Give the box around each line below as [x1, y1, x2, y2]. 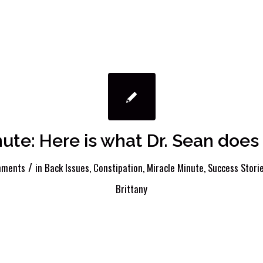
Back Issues [44, 160, 89, 176]
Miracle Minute [146, 160, 204, 176]
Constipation [93, 160, 143, 176]
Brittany [116, 181, 147, 197]
